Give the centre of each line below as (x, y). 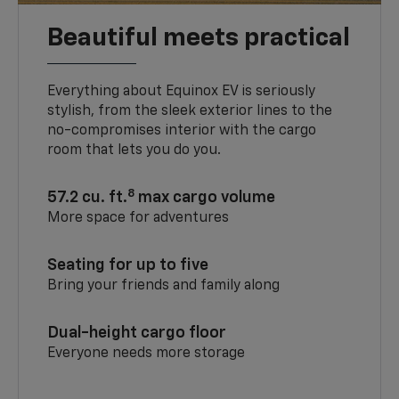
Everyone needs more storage (147, 354)
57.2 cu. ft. (88, 198)
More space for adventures (138, 219)
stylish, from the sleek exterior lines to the (190, 112)
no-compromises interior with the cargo (182, 131)
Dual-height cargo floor (137, 334)
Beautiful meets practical (199, 39)
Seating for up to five (128, 266)
